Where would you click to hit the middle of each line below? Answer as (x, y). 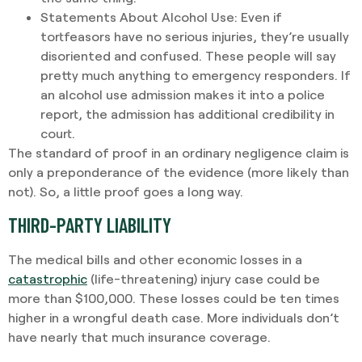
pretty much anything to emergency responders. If (196, 74)
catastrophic (48, 279)
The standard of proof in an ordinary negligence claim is (179, 152)
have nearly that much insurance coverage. (139, 337)
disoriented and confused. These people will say (188, 55)
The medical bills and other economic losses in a (155, 259)
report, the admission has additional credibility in (187, 113)
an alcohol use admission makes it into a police (183, 94)
